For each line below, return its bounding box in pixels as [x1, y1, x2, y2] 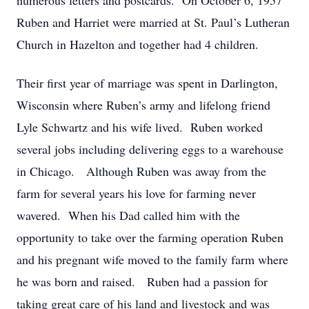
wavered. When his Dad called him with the [17, 207, 240, 223]
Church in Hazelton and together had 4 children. [17, 36, 259, 52]
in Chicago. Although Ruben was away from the [17, 163, 266, 179]
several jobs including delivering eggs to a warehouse [17, 141, 283, 157]
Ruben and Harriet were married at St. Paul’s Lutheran [17, 14, 290, 30]
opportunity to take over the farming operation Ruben [17, 229, 283, 246]
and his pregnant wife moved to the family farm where [17, 251, 288, 268]
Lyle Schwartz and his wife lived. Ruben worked [17, 119, 263, 135]
